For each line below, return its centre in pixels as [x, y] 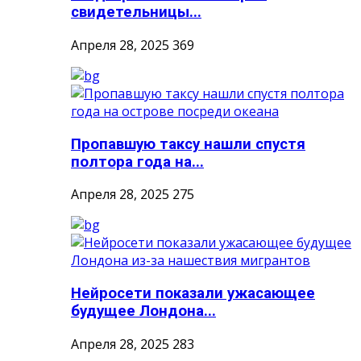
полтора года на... [137, 162]
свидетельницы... [136, 12]
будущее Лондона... [143, 311]
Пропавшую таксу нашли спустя [188, 144]
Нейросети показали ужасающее [193, 294]
